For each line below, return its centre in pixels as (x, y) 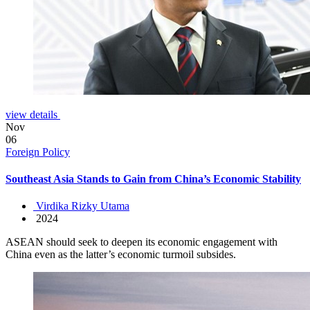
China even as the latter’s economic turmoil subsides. (121, 255)
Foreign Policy (38, 152)
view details (33, 114)
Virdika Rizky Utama (81, 206)
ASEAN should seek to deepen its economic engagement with (142, 242)
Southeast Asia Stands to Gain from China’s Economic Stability (153, 179)
